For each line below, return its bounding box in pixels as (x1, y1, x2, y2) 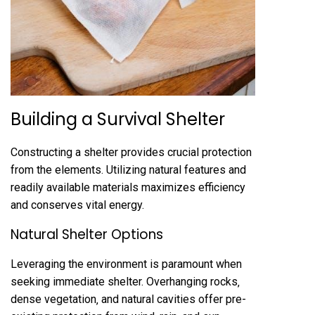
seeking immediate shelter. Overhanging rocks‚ (11, 274, 240, 288)
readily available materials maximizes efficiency (11, 180, 245, 194)
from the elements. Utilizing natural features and (11, 162, 246, 176)
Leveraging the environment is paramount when (11, 257, 242, 271)
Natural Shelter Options (11, 224, 163, 244)
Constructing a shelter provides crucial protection (11, 145, 252, 159)
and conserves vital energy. (11, 198, 144, 212)
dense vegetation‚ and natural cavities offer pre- (11, 292, 246, 306)
